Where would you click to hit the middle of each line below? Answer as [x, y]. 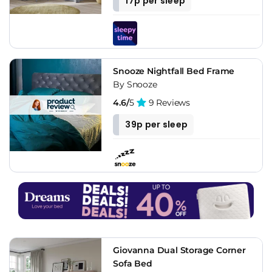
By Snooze [135, 85]
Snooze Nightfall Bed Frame [174, 71]
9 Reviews [168, 103]
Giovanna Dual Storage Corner [179, 250]
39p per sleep [157, 125]
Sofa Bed [133, 263]
